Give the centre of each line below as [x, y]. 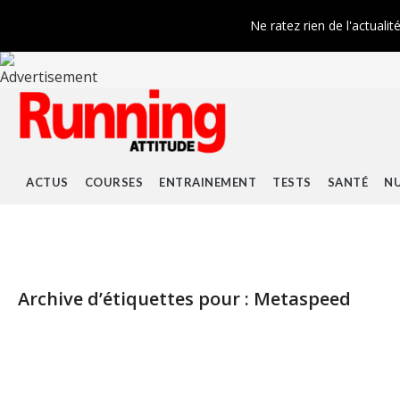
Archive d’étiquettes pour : [136, 299]
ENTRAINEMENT [208, 182]
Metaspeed [302, 299]
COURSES [113, 182]
